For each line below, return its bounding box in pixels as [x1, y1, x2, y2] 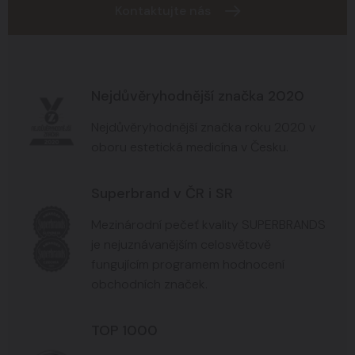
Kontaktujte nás [114, 2, 211, 19]
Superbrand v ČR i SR [91, 183, 233, 203]
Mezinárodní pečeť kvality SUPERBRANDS [91, 216, 326, 233]
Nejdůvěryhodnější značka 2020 [91, 86, 304, 105]
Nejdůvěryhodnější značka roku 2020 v [91, 118, 315, 136]
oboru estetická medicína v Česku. [91, 138, 288, 155]
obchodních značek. [91, 275, 208, 292]
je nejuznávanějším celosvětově [91, 235, 271, 253]
